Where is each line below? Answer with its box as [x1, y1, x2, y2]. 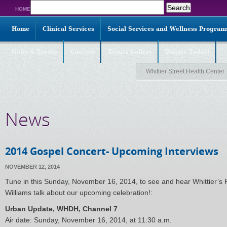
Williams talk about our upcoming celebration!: [5, 188, 153, 197]
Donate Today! [165, 48, 210, 55]
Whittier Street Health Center [146, 68, 224, 75]
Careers [70, 48, 95, 55]
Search [30, 2, 53, 10]
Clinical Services [43, 25, 94, 32]
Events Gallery [108, 48, 152, 55]
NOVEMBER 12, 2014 [5, 164, 60, 170]
